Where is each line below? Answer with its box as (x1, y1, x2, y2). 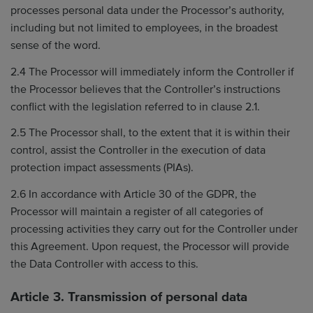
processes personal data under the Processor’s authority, (10, 3, 284, 17)
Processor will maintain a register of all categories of (10, 204, 263, 219)
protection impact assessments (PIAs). (10, 161, 194, 175)
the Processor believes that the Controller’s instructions (10, 82, 280, 96)
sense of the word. (10, 38, 101, 52)
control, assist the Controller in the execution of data (10, 143, 265, 157)
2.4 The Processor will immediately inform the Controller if (10, 64, 294, 79)
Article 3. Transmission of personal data (10, 289, 247, 305)
